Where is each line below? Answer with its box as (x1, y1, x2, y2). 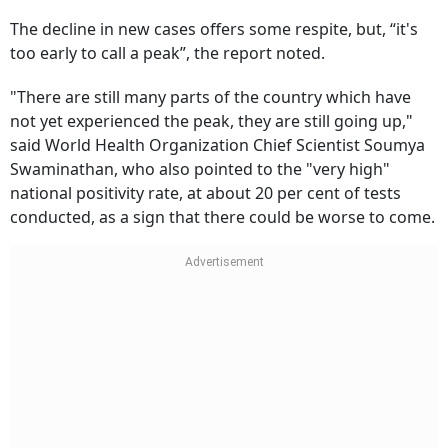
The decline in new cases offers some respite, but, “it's (10, 18, 418, 40)
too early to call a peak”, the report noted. (10, 42, 325, 64)
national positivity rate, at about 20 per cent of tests (10, 182, 401, 204)
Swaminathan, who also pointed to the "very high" (10, 158, 390, 180)
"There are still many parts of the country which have (10, 86, 411, 108)
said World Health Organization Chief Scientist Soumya (10, 134, 425, 156)
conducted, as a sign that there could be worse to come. (10, 206, 435, 228)
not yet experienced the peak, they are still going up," (10, 110, 413, 132)
